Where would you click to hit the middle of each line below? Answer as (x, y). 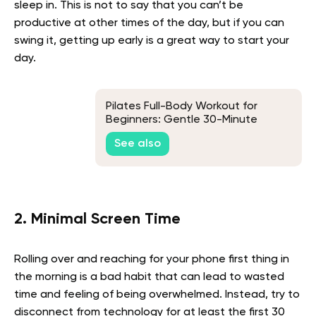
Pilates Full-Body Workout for (182, 106)
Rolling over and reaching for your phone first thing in (152, 260)
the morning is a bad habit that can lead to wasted (149, 278)
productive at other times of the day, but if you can (149, 24)
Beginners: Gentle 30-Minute (182, 120)
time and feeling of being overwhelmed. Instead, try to (157, 295)
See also (138, 144)
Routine (126, 133)
